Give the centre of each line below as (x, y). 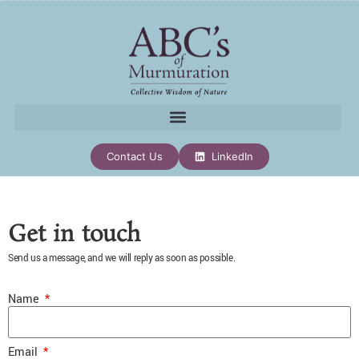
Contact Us (134, 156)
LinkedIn (232, 156)
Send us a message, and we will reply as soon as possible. (123, 258)
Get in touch (75, 235)
